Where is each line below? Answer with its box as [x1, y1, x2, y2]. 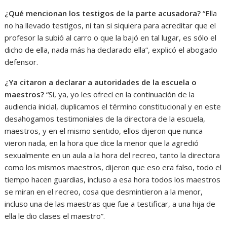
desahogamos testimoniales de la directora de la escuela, [5, 113, 206, 124]
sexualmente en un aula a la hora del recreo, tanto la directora [5, 149, 220, 160]
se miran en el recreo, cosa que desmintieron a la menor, [5, 186, 203, 197]
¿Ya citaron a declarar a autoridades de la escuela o [5, 77, 197, 87]
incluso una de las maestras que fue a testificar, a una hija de [5, 198, 216, 209]
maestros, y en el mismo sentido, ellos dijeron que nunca [5, 125, 203, 136]
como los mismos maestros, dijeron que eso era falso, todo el [5, 162, 222, 172]
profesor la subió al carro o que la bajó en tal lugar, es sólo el [5, 32, 217, 43]
